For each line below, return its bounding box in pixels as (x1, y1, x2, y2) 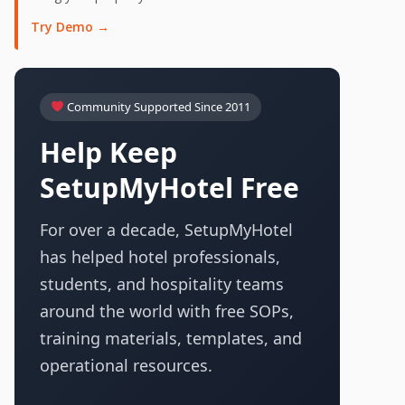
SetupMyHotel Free (40, 169, 299, 206)
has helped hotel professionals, (40, 246, 280, 268)
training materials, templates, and (40, 327, 302, 349)
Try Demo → (31, 18, 109, 35)
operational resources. (40, 354, 212, 376)
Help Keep (40, 134, 177, 171)
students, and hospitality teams (40, 273, 284, 295)
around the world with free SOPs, (40, 300, 294, 322)
